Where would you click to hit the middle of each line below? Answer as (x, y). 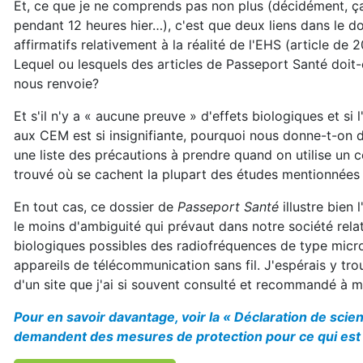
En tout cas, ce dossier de (96, 207)
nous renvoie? (56, 83)
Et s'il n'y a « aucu (69, 116)
